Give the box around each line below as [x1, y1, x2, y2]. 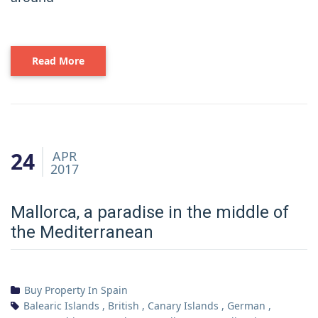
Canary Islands [148, 298, 219, 312]
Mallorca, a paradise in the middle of [11, 202, 289, 222]
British [108, 298, 139, 312]
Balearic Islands [23, 298, 99, 312]
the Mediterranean [11, 221, 153, 242]
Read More [32, 53, 84, 67]
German [227, 298, 265, 312]
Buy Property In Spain [24, 283, 128, 297]
